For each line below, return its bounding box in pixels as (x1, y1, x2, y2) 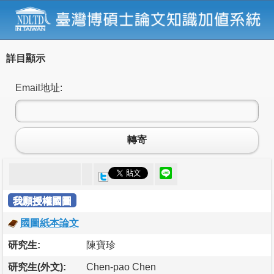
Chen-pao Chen (86, 261, 156, 272)
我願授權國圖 (13, 195, 72, 206)
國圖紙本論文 (20, 217, 79, 228)
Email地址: (15, 82, 62, 93)
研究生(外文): (8, 261, 66, 272)
